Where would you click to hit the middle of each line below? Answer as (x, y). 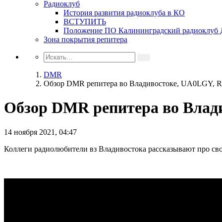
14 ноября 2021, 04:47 (40, 132)
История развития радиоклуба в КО (124, 13)
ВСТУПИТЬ (85, 22)
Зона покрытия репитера (85, 39)
